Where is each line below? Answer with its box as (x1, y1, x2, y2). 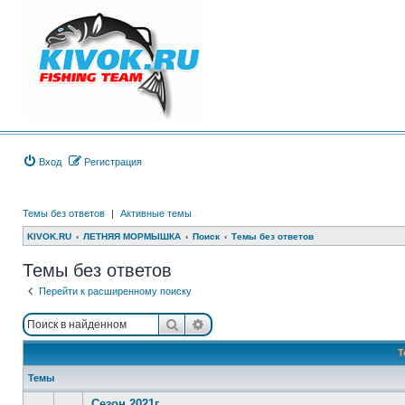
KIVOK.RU (27, 231, 71, 241)
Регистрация (84, 156, 142, 167)
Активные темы (120, 208, 192, 219)
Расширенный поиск (205, 315, 334, 332)
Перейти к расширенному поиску (39, 286, 192, 297)
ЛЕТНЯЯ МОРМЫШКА (83, 231, 181, 241)
